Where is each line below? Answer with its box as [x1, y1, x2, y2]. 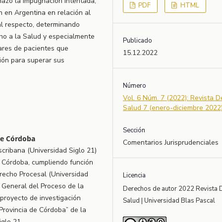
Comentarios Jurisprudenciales [123, 138, 219, 148]
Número [123, 81, 147, 91]
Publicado [123, 36, 153, 46]
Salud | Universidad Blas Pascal [123, 196, 216, 206]
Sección [123, 126, 146, 135]
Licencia [123, 171, 146, 180]
